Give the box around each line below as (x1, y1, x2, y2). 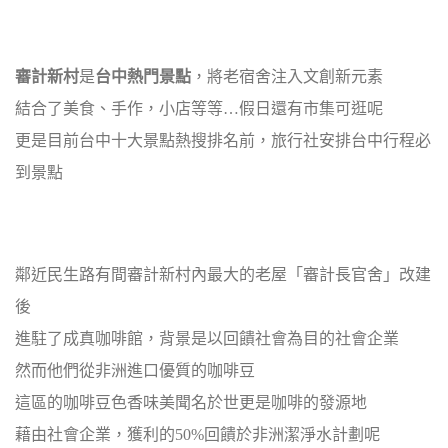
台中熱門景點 (95, 68, 191, 85)
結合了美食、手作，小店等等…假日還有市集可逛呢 (15, 100, 383, 117)
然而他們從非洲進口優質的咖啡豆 (15, 362, 255, 379)
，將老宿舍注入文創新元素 (191, 68, 383, 85)
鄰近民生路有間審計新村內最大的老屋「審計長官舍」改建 (15, 266, 431, 283)
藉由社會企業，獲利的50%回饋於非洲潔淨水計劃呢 (15, 426, 380, 443)
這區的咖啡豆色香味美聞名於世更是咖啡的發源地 (15, 394, 367, 411)
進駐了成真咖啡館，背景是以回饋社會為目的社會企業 (15, 330, 399, 347)
